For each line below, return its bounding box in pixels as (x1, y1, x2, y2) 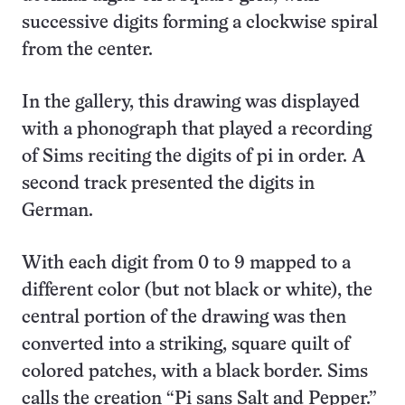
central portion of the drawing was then (22, 309, 346, 327)
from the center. (22, 42, 153, 60)
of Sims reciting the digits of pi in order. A (22, 148, 365, 166)
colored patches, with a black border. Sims (22, 363, 368, 381)
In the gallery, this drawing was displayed (22, 94, 360, 112)
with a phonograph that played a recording (22, 121, 372, 139)
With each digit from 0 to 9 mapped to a (22, 255, 351, 273)
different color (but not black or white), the (22, 282, 372, 300)
